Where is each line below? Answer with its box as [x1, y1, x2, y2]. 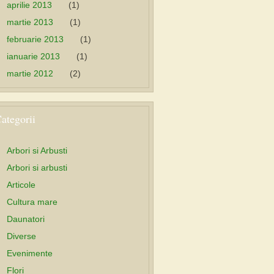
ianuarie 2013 [7, 51, 60, 61]
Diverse [7, 231, 36, 241]
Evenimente [7, 248, 53, 258]
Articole [7, 180, 35, 190]
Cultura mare [7, 197, 57, 207]
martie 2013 [7, 17, 53, 27]
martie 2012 [7, 68, 53, 78]
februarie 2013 [7, 34, 64, 44]
